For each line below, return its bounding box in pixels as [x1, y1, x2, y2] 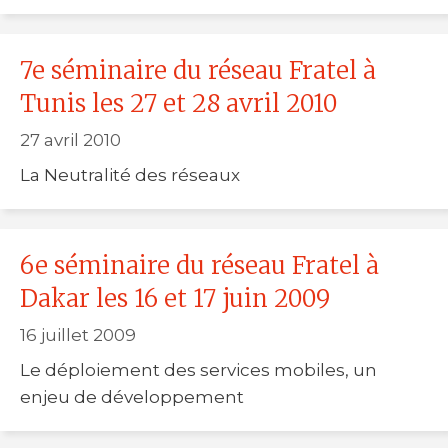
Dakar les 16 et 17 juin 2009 [20, 283, 330, 313]
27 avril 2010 [20, 130, 121, 151]
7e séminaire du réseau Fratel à [20, 55, 376, 85]
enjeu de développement [20, 386, 244, 407]
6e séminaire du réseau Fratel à [20, 250, 379, 280]
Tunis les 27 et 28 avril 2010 [20, 88, 337, 118]
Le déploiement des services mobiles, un [20, 359, 377, 380]
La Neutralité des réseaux [20, 164, 240, 185]
